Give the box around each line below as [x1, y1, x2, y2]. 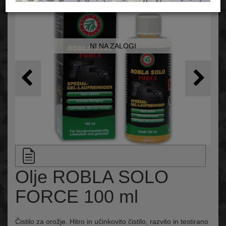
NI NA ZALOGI [90, 42, 136, 50]
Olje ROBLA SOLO [15, 166, 168, 188]
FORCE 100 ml [15, 186, 138, 207]
